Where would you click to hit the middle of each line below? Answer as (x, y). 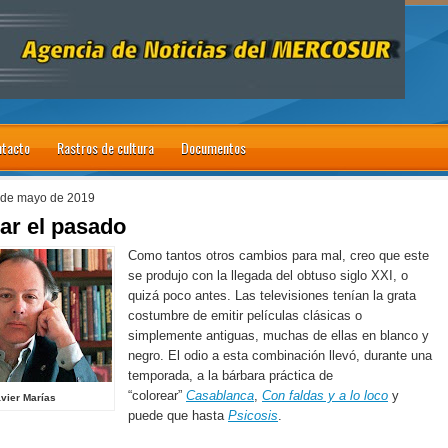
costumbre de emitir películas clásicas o (245, 315)
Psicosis (253, 415)
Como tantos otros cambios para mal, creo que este (278, 255)
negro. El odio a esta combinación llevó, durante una (280, 355)
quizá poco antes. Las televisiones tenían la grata (272, 295)
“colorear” (157, 395)
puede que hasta (178, 415)
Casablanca (220, 395)
